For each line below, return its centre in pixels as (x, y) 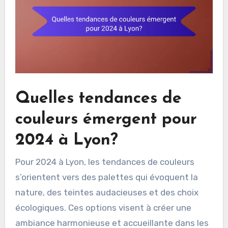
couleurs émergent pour (106, 119)
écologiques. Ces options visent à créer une (103, 208)
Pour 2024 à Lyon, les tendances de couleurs (105, 162)
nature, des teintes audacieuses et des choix (107, 193)
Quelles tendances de (98, 98)
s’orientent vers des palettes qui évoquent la (106, 177)
